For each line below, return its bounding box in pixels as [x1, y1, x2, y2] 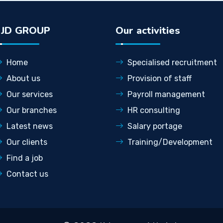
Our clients [6, 137, 48, 147]
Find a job [6, 153, 43, 163]
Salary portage [127, 121, 182, 131]
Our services [6, 89, 53, 99]
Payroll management [127, 89, 205, 99]
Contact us [6, 169, 49, 179]
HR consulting [127, 105, 180, 115]
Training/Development [127, 137, 213, 147]
